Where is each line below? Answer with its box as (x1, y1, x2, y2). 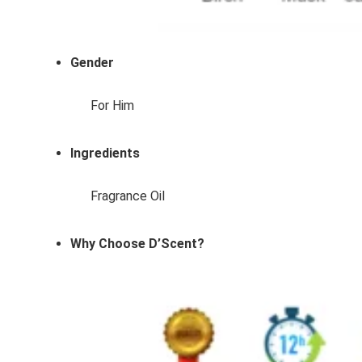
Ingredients (70, 145, 140, 162)
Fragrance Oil (90, 188, 165, 204)
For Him (90, 98, 134, 114)
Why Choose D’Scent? (70, 236, 204, 252)
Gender (70, 55, 114, 71)
